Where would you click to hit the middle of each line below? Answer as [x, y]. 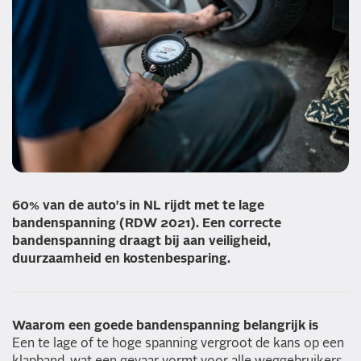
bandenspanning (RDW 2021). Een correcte [147, 224]
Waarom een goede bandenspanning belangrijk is [165, 326]
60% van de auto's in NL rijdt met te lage [138, 206]
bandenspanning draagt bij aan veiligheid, [141, 241]
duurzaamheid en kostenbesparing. [121, 259]
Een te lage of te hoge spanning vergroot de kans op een [178, 344]
